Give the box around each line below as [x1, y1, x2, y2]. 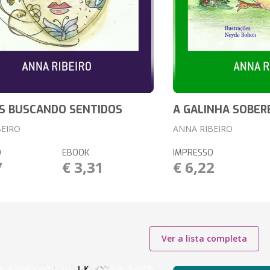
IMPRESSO [172, 147, 213, 159]
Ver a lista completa [161, 233, 247, 244]
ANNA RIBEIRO [172, 123, 233, 134]
